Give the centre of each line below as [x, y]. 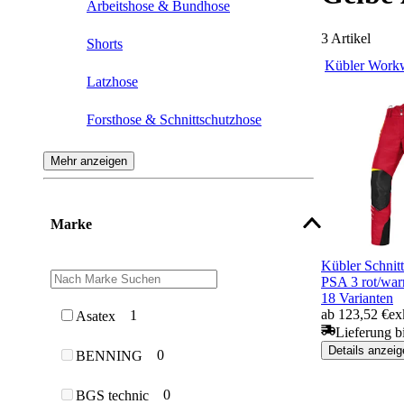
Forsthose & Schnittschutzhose [174, 119]
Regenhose [118, 195]
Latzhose [112, 81]
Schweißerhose [130, 157]
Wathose [111, 233]
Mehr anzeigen [89, 161]
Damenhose [120, 271]
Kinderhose [119, 308]
